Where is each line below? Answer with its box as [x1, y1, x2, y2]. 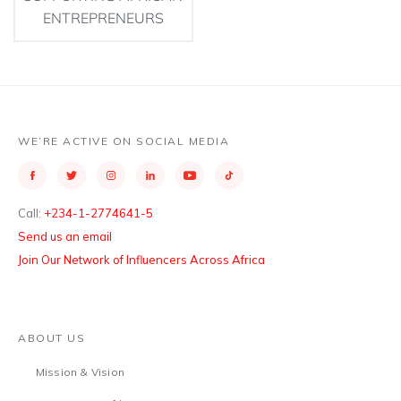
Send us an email [18, 229, 112, 243]
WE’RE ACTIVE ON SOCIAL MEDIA [18, 134, 229, 148]
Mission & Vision [35, 365, 124, 379]
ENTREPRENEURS [42, 9, 164, 27]
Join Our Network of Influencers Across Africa [18, 252, 265, 267]
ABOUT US [18, 331, 85, 345]
